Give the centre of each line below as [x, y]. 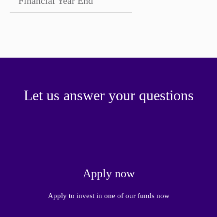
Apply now [108, 173]
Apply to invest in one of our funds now [108, 196]
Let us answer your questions [108, 95]
